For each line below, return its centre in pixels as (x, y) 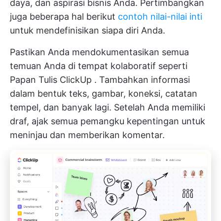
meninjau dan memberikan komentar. (87, 135)
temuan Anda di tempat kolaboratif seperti (99, 66)
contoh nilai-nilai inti (160, 17)
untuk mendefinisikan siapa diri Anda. (88, 31)
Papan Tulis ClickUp (51, 80)
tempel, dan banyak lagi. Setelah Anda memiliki (108, 108)
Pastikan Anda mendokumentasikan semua (99, 52)
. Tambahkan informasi (141, 80)
